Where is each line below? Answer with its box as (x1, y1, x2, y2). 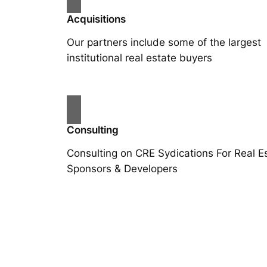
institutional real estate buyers (67, 52, 212, 64)
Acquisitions (67, 13, 126, 26)
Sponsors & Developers (67, 163, 178, 175)
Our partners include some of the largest (67, 36, 261, 49)
